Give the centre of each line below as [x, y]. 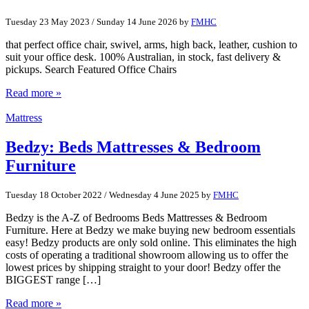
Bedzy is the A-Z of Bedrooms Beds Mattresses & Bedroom [136, 218]
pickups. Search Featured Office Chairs [91, 69]
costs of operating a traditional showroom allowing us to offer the [147, 255]
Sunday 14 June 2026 [137, 21]
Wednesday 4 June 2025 [154, 195]
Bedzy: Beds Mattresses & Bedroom [133, 147]
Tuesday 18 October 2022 [54, 195]
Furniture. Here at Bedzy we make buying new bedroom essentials [150, 230]
